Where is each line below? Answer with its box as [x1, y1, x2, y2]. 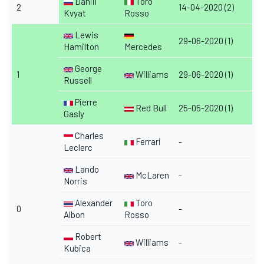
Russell [64, 75, 92, 86]
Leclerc [64, 142, 93, 153]
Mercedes [124, 41, 162, 52]
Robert [73, 231, 101, 242]
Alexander [73, 197, 113, 209]
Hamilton [64, 41, 99, 52]
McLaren [134, 170, 169, 181]
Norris [64, 176, 87, 187]
